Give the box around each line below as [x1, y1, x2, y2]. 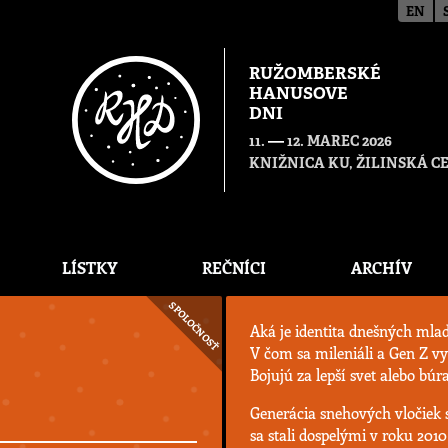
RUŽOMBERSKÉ [249, 66, 381, 84]
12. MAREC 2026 [287, 134, 392, 149]
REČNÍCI [201, 257, 266, 278]
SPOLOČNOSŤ [166, 298, 222, 354]
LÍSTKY [61, 257, 117, 278]
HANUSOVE [249, 86, 348, 104]
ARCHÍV [351, 257, 413, 278]
